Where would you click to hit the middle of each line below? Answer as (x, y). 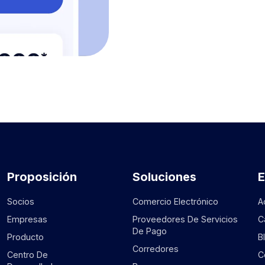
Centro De (27, 254)
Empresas (27, 219)
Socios (20, 201)
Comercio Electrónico (175, 201)
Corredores (156, 248)
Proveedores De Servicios (185, 219)
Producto (25, 237)
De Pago (150, 231)
